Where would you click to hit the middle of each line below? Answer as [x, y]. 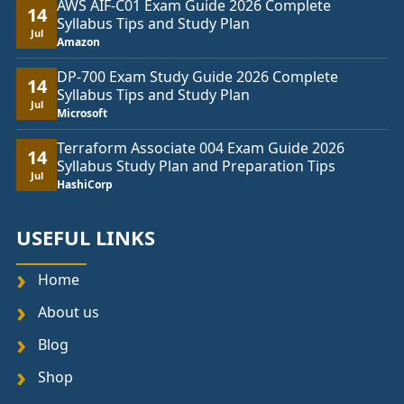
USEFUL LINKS [86, 237]
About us [69, 312]
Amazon [78, 41]
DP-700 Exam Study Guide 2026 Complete [197, 76]
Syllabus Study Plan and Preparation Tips [196, 165]
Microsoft [82, 113]
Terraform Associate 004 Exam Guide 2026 [201, 147]
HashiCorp [85, 184]
